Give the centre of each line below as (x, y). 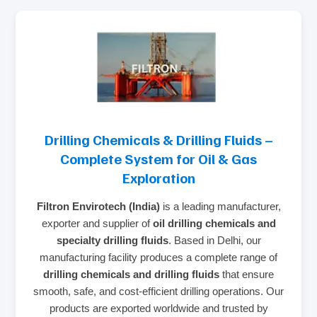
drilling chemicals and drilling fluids (131, 274)
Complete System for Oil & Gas (158, 158)
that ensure (247, 274)
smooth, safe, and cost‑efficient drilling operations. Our (158, 291)
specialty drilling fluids (112, 240)
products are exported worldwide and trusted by (158, 308)
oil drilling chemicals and (214, 223)
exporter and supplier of (97, 223)
